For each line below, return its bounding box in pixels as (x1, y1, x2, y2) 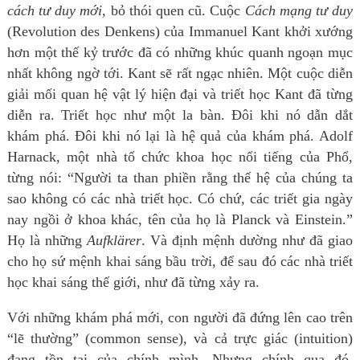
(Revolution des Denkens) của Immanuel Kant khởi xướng (6, 22, 354, 39)
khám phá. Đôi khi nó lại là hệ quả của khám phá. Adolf (6, 127, 354, 144)
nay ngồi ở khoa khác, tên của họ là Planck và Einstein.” (6, 211, 354, 227)
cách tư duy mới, (6, 2, 111, 18)
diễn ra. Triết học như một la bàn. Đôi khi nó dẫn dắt (6, 106, 354, 123)
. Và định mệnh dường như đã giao (141, 231, 354, 248)
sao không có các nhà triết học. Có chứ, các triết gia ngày (6, 190, 354, 207)
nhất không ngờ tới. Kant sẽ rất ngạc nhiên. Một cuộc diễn (6, 64, 354, 81)
